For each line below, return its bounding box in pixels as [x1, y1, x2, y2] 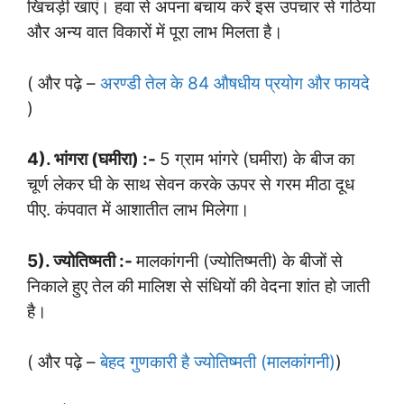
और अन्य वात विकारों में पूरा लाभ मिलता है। [27, 22, 283, 43]
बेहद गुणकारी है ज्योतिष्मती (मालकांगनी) [100, 352, 335, 373]
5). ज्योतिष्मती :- [27, 250, 136, 271]
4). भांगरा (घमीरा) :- [27, 149, 160, 170]
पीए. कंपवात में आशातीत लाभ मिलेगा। [27, 199, 250, 221]
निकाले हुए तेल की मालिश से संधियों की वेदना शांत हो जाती [27, 275, 370, 297]
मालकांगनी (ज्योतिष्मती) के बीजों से [136, 250, 343, 271]
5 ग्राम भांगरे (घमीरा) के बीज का [160, 149, 354, 170]
